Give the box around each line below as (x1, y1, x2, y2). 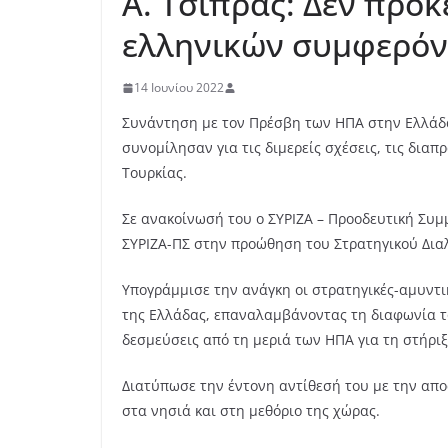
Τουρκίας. (122, 163, 187, 183)
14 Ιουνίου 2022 (134, 79, 224, 97)
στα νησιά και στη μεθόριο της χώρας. (122, 401, 380, 421)
